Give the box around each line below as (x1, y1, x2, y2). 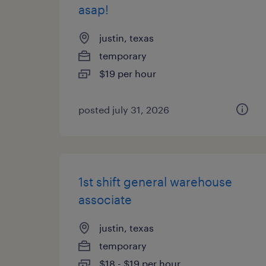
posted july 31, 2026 (78, 104, 169, 115)
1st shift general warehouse (78, 175, 232, 189)
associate (78, 192, 132, 207)
